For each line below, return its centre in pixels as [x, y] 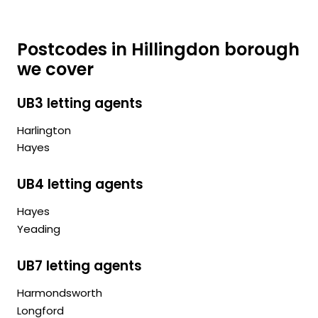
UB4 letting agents [80, 185]
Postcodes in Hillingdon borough [158, 49]
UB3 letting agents [80, 103]
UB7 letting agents [79, 266]
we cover [55, 69]
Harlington [44, 130]
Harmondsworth [60, 293]
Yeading [39, 229]
